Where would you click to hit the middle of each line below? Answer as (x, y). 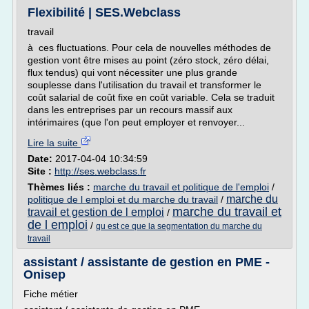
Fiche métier (51, 294)
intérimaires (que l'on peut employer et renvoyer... (136, 122)
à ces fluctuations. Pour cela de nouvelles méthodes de (149, 48)
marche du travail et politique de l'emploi (181, 187)
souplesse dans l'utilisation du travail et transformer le (144, 85)
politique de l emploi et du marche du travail (123, 199)
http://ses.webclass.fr (100, 171)
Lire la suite (54, 143)
